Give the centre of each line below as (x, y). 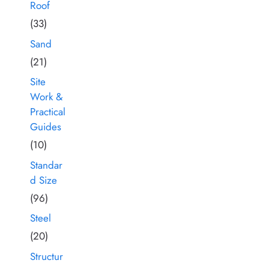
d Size (44, 180)
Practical (48, 112)
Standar (46, 165)
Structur (47, 256)
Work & (46, 97)
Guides (46, 127)
